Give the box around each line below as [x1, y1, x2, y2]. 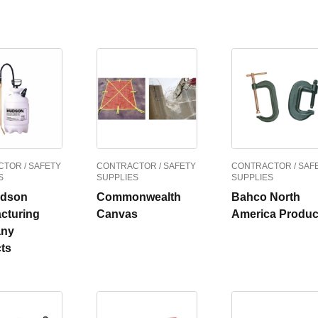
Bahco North [231, 191, 300, 203]
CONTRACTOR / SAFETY [97, 161, 196, 171]
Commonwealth [97, 191, 181, 203]
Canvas [97, 208, 138, 220]
